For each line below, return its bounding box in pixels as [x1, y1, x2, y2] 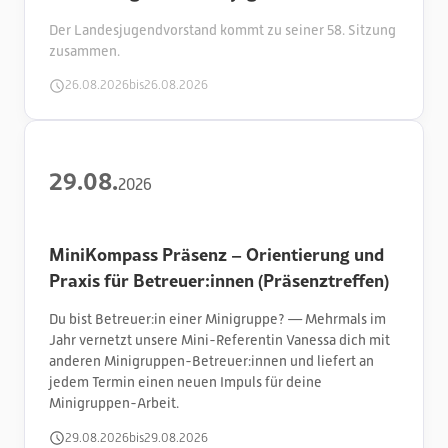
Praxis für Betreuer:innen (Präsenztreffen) [49, 267, 389, 294]
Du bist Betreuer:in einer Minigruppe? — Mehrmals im [49, 311, 386, 328]
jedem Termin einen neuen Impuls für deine [49, 374, 322, 391]
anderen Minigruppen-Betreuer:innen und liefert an [49, 353, 374, 370]
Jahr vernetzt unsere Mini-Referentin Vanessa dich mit [49, 332, 390, 349]
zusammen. [49, 43, 120, 59]
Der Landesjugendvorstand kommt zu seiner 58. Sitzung [49, 22, 396, 38]
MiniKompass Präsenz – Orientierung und [49, 241, 384, 268]
